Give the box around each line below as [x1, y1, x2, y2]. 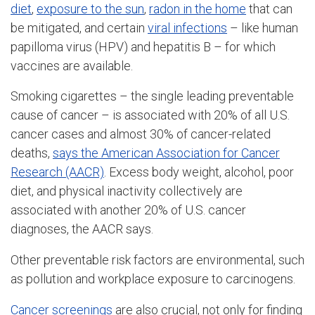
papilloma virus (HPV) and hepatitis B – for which [11, 39, 276, 54]
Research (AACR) [11, 165, 104, 180]
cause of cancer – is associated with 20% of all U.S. [11, 108, 290, 123]
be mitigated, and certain [11, 20, 148, 35]
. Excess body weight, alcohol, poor [104, 165, 294, 180]
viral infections [148, 20, 227, 35]
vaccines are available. [11, 58, 133, 73]
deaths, [11, 146, 53, 161]
